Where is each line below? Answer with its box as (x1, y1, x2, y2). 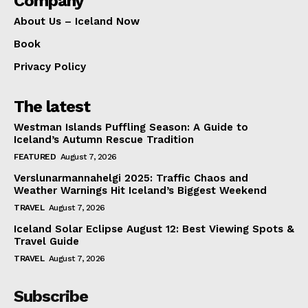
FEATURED (14, 152, 56, 162)
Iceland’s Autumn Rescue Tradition (14, 133, 194, 146)
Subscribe (14, 287, 88, 307)
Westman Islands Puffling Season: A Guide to (14, 121, 248, 134)
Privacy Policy (14, 60, 86, 74)
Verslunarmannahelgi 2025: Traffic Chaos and (14, 172, 248, 185)
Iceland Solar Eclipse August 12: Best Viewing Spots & (14, 223, 294, 236)
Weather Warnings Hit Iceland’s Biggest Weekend (14, 184, 267, 197)
